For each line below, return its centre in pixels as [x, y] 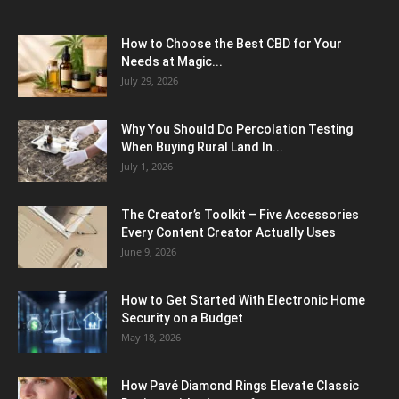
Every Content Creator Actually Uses [228, 233]
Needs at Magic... [172, 62]
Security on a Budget [182, 318]
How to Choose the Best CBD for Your [232, 44]
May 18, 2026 [151, 338]
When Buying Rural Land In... [202, 147]
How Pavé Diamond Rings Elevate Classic [240, 386]
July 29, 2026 [150, 81]
